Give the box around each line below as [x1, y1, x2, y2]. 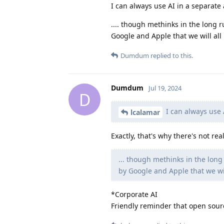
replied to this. [149, 51, 193, 60]
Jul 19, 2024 [148, 83, 181, 93]
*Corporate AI [111, 189, 157, 199]
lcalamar [130, 107, 160, 117]
